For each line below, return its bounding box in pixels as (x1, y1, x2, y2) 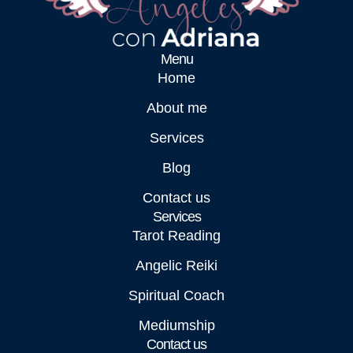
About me (146, 99, 207, 116)
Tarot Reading (132, 227, 221, 243)
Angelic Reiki (136, 257, 217, 273)
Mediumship (138, 317, 215, 333)
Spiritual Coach (128, 287, 225, 303)
